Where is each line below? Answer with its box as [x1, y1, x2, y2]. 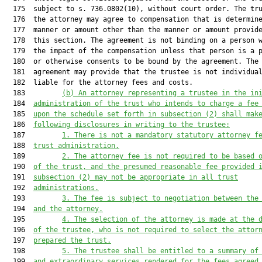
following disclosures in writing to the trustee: [33, 120, 230, 129]
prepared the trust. [33, 236, 111, 244]
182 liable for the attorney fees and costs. [5, 78, 193, 87]
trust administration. [33, 142, 119, 150]
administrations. [33, 184, 99, 192]
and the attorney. [33, 205, 103, 213]
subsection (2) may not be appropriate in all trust [33, 173, 238, 181]
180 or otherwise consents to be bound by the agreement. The [5, 57, 258, 65]
